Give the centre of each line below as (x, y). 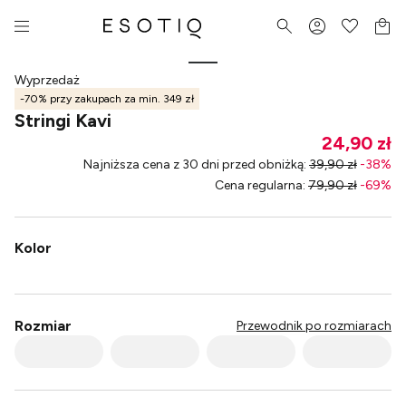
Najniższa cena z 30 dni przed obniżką (193, 164)
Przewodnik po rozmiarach (314, 326)
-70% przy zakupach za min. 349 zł (107, 98)
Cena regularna (259, 185)
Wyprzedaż (47, 80)
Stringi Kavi (63, 121)
